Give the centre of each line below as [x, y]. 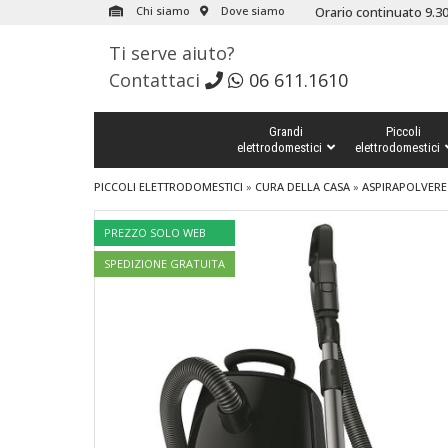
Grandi [285, 131]
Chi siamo [161, 10]
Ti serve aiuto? [171, 53]
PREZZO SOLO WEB [154, 232]
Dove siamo [251, 10]
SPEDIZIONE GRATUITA [164, 263]
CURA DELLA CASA [302, 186]
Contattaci [156, 80]
